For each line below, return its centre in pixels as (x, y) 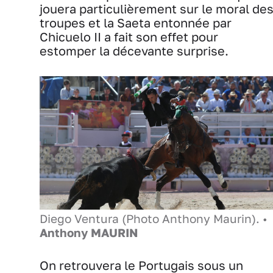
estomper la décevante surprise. (134, 51)
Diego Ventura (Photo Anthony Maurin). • (154, 218)
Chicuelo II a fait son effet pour (129, 37)
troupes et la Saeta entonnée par (136, 23)
